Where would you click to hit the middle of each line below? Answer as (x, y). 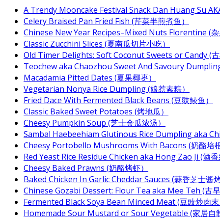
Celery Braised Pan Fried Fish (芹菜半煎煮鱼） (106, 21)
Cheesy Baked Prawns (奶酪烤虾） (86, 168)
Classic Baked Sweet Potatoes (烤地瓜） (96, 111)
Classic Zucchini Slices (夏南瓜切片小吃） (97, 44)
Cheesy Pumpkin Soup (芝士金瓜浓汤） (95, 123)
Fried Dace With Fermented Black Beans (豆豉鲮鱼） (118, 100)
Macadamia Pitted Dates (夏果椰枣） (90, 78)
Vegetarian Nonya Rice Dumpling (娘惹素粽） (107, 89)
